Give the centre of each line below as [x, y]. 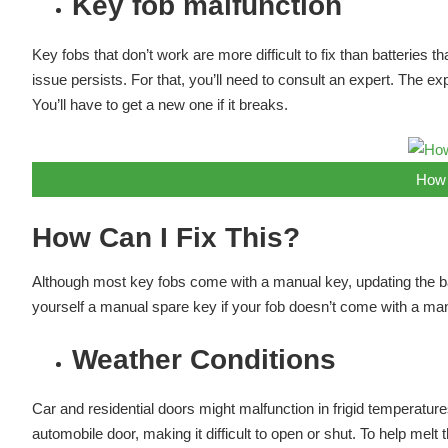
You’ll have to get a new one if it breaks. [159, 105]
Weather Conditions [203, 360]
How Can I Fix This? [165, 238]
